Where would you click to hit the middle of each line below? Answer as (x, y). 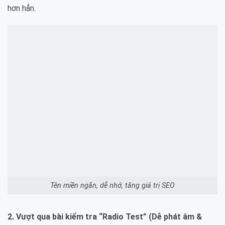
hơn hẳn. (22, 9)
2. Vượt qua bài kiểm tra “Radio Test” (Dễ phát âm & (105, 216)
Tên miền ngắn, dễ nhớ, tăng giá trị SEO (113, 185)
